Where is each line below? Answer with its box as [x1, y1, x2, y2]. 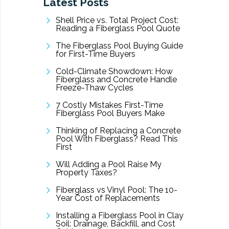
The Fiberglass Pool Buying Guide [55, 41, 183, 51]
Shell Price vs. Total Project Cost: [55, 15, 178, 26]
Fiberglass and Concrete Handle [55, 75, 177, 85]
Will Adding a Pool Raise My [55, 159, 162, 170]
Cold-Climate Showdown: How [55, 66, 173, 77]
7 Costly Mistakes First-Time [55, 100, 163, 110]
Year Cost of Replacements [55, 193, 160, 203]
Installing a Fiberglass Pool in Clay [55, 211, 184, 221]
